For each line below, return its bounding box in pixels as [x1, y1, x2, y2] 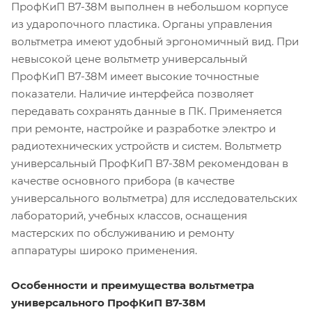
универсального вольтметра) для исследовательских [11, 191, 297, 205]
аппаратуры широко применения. [11, 243, 197, 257]
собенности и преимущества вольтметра [20, 278, 254, 292]
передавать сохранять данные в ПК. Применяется [11, 104, 282, 118]
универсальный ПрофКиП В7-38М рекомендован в [11, 156, 288, 170]
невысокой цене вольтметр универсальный [11, 52, 247, 65]
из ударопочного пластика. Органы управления [11, 17, 272, 31]
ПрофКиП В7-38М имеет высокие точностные [11, 69, 259, 83]
